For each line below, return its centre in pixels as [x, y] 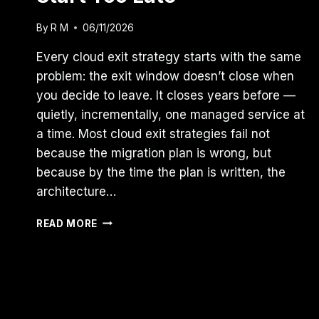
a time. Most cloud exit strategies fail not [153, 134]
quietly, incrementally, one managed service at [171, 114]
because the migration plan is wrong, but [154, 153]
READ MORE [67, 223]
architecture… [76, 191]
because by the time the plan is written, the [161, 172]
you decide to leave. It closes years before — [166, 95]
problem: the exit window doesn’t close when [165, 76]
